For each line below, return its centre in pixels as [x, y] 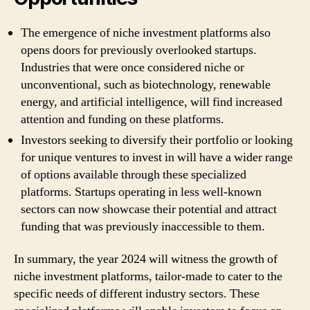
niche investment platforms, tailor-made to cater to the [148, 276]
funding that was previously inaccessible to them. [143, 226]
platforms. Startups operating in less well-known [141, 192]
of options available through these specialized [134, 174]
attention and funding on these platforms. [122, 119]
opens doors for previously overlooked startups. [139, 50]
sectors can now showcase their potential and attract [149, 209]
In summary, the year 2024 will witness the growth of [146, 259]
